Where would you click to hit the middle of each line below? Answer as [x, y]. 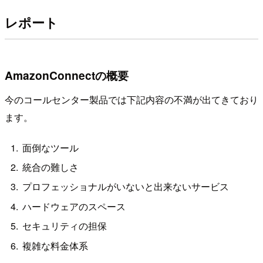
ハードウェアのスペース [74, 206]
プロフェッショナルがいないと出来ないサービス [126, 187]
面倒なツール [51, 147]
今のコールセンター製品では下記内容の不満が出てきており [131, 100]
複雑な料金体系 [55, 245]
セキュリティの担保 [65, 226]
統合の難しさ [51, 167]
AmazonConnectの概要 [67, 75]
